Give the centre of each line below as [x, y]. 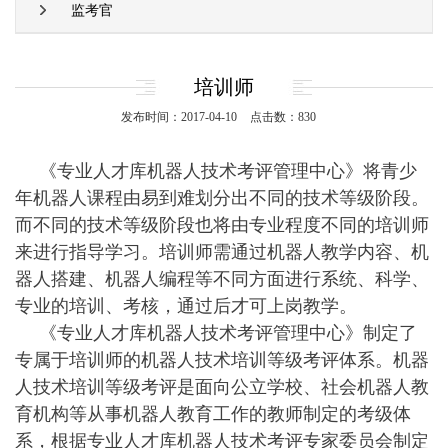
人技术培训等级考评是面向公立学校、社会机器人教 [222, 386]
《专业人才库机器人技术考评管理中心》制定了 [228, 332]
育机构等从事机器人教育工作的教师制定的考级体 [213, 413]
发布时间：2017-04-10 [179, 116]
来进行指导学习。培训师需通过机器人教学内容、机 [222, 251]
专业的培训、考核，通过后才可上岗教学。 [186, 305]
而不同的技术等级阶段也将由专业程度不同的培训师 [222, 224]
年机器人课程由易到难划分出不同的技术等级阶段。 [222, 197]
